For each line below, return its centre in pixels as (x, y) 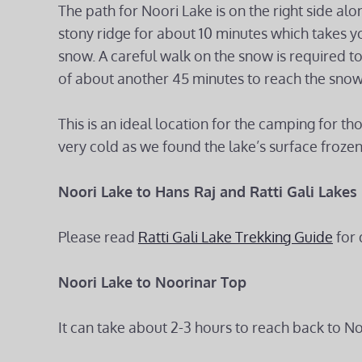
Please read (98, 237)
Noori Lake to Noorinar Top (152, 282)
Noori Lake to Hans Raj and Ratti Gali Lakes (208, 192)
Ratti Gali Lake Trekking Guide (236, 237)
